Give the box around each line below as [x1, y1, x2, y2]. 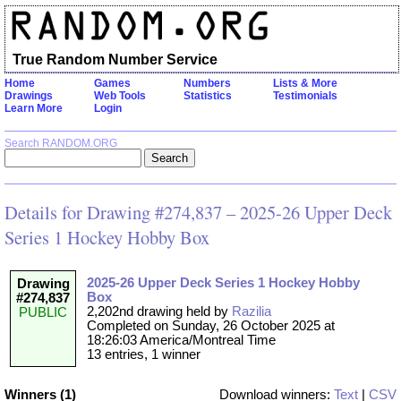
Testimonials [273, 90, 337, 102]
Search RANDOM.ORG [4, 137, 117, 149]
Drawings [4, 90, 53, 102]
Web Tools [94, 90, 146, 102]
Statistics [183, 90, 232, 102]
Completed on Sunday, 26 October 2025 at [87, 319, 335, 334]
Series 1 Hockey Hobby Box [4, 225, 209, 251]
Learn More [4, 102, 63, 115]
